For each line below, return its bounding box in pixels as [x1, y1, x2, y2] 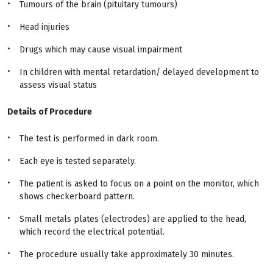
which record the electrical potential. [19, 227, 165, 237]
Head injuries [19, 22, 69, 32]
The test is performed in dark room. [19, 133, 159, 144]
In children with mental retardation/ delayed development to [19, 67, 259, 77]
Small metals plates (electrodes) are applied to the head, [19, 214, 246, 224]
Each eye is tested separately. [19, 156, 136, 166]
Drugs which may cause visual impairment [19, 44, 182, 55]
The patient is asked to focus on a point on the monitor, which [19, 179, 259, 189]
